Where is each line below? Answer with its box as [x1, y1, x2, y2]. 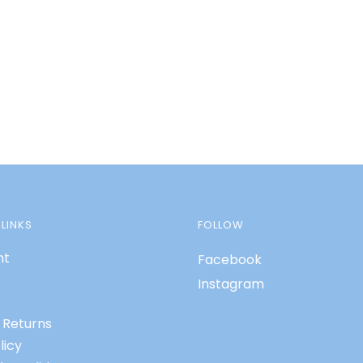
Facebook [198, 250, 262, 270]
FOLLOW [198, 217, 244, 233]
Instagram [198, 275, 264, 294]
